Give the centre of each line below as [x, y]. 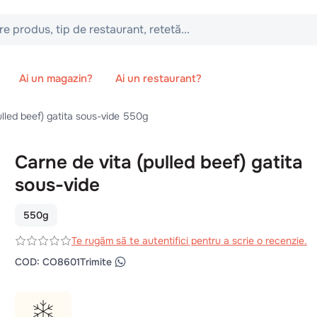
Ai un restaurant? [158, 78]
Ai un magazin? [56, 78]
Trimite [96, 262]
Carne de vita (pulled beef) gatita [158, 162]
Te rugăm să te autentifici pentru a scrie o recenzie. [189, 241]
